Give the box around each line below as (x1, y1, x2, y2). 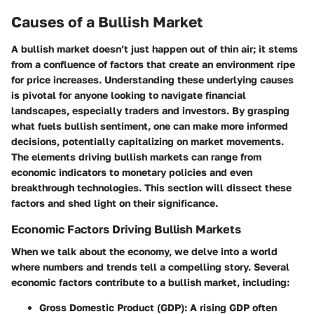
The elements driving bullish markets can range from (11, 150, 261, 163)
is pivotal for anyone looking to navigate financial (11, 88, 246, 101)
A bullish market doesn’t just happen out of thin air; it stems (11, 42, 298, 55)
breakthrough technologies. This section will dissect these (11, 181, 292, 193)
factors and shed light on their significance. (11, 196, 218, 209)
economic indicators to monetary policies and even (11, 165, 252, 178)
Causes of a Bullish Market (11, 13, 203, 31)
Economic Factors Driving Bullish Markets (11, 221, 241, 236)
